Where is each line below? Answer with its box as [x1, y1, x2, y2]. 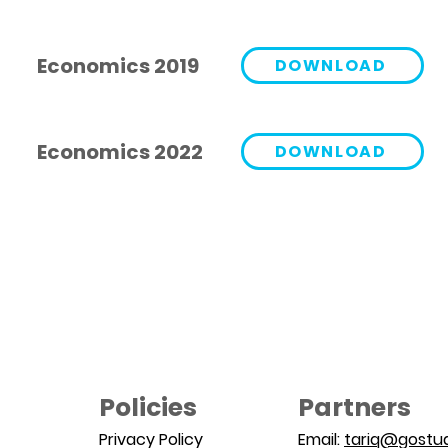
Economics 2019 [37, 52, 199, 80]
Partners [298, 390, 411, 425]
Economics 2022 [37, 138, 203, 166]
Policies [99, 390, 197, 425]
